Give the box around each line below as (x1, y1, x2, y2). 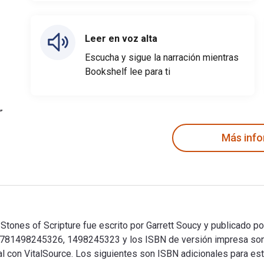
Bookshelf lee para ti (85, 65, 170, 77)
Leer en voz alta (85, 32, 157, 44)
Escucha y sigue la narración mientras (85, 51, 239, 63)
